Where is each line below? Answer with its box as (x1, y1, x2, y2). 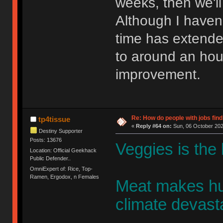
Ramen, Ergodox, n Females (30, 174, 100, 180)
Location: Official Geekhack (30, 147, 97, 154)
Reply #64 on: (135, 122, 172, 129)
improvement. (115, 66, 201, 82)
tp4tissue (38, 114, 70, 123)
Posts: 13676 (30, 136, 62, 143)
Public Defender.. (30, 155, 71, 162)
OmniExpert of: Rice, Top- (30, 166, 93, 172)
